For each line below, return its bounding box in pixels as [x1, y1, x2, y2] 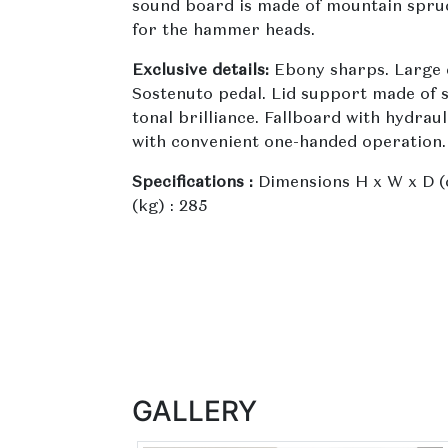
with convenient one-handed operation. [132, 135, 446, 152]
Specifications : [132, 175, 258, 192]
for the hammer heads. [132, 23, 315, 40]
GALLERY [132, 394, 257, 429]
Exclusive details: [132, 63, 274, 80]
